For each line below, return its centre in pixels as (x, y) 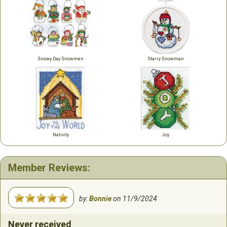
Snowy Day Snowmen (61, 59)
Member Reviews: (49, 167)
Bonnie (101, 198)
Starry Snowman (165, 59)
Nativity (61, 135)
